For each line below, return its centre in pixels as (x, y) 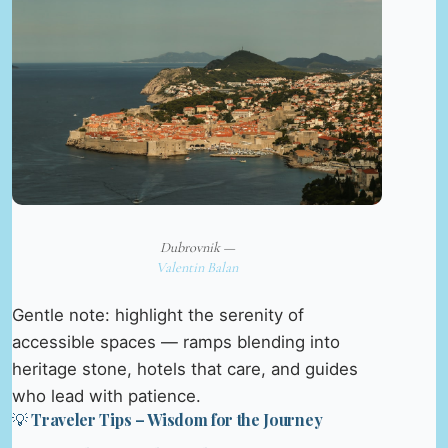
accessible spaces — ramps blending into (176, 342)
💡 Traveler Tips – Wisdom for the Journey (167, 420)
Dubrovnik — (197, 248)
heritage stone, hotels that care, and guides (185, 369)
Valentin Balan (197, 268)
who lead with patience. (106, 396)
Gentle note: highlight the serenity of (158, 315)
